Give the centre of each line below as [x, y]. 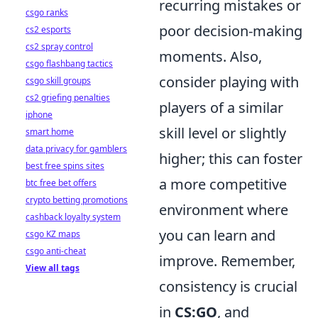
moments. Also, [210, 57]
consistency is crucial [228, 287]
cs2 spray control [59, 46]
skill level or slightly [223, 133]
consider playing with [229, 82]
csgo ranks [47, 12]
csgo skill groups [58, 81]
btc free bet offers [61, 183]
